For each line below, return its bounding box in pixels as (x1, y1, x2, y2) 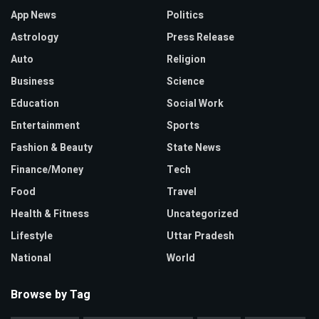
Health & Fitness (11, 206, 89, 222)
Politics (167, 8, 204, 23)
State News (167, 140, 221, 156)
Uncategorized (167, 206, 239, 222)
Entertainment (11, 118, 80, 134)
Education (11, 96, 59, 112)
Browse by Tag (11, 286, 90, 304)
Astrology (11, 30, 58, 46)
